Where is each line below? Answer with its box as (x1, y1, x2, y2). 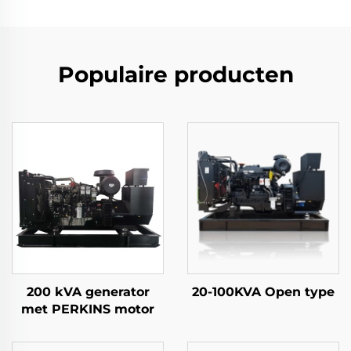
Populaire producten (57, 61, 294, 88)
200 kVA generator (26, 284, 150, 299)
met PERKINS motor (21, 302, 154, 317)
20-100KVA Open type (192, 284, 335, 299)
